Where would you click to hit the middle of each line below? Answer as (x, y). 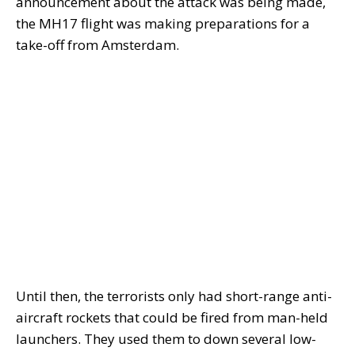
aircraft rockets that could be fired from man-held (172, 318)
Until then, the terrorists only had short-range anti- (174, 296)
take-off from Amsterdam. (97, 45)
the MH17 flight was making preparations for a (163, 24)
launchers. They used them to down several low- (166, 339)
